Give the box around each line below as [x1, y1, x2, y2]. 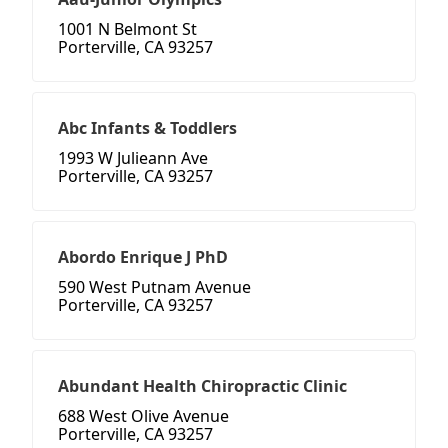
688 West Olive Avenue [58, 405, 229, 428]
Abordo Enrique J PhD [58, 246, 228, 269]
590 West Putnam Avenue [58, 276, 251, 299]
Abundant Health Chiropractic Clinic [58, 375, 347, 398]
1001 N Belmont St [58, 18, 197, 41]
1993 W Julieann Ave [58, 147, 208, 170]
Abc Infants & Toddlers [58, 117, 237, 140]
